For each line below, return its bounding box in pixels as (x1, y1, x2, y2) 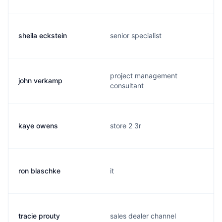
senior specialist (110, 31, 162, 40)
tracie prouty (18, 212, 60, 220)
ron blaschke (18, 166, 60, 175)
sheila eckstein (18, 31, 67, 40)
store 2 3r (110, 121, 141, 130)
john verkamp (18, 76, 62, 85)
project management (110, 71, 177, 80)
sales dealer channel (110, 212, 176, 220)
